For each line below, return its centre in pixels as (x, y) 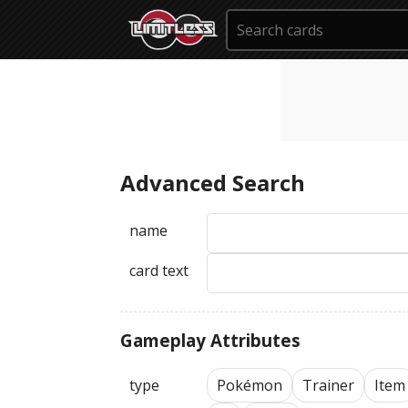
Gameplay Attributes (210, 340)
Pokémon (249, 385)
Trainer (328, 385)
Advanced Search (213, 183)
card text (159, 270)
